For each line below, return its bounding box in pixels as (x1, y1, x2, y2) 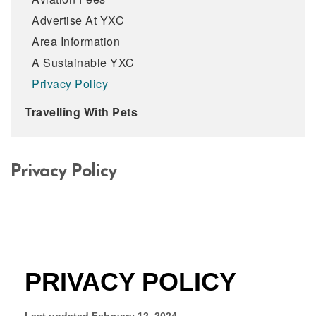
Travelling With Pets (25, 104, 138, 120)
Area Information (32, 33, 120, 49)
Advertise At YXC (32, 12, 124, 28)
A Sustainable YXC (32, 54, 135, 71)
